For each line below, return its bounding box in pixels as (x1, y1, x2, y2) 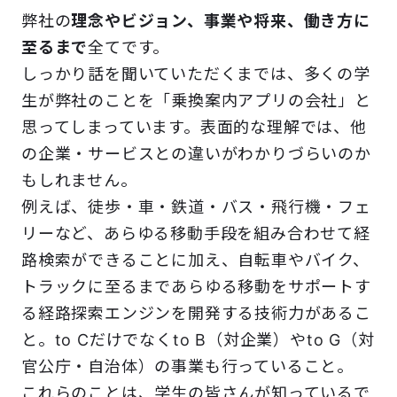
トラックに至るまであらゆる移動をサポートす (21, 277, 371, 297)
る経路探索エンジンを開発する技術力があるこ (21, 304, 371, 323)
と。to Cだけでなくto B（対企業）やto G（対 (21, 331, 375, 350)
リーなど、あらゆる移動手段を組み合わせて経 (21, 224, 370, 244)
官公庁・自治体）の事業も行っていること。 (21, 357, 354, 377)
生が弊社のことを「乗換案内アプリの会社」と (21, 91, 371, 111)
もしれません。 (21, 171, 137, 191)
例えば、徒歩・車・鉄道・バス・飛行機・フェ (21, 198, 371, 217)
